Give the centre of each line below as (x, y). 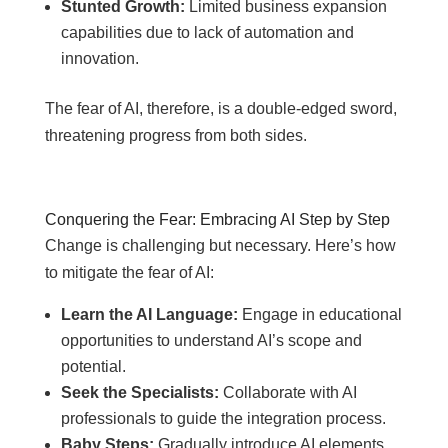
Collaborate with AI (287, 392)
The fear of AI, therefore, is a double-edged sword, (220, 108)
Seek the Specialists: (139, 392)
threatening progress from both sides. (175, 135)
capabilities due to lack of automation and (207, 32)
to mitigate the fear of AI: (129, 272)
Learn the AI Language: (149, 314)
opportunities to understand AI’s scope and (211, 340)
